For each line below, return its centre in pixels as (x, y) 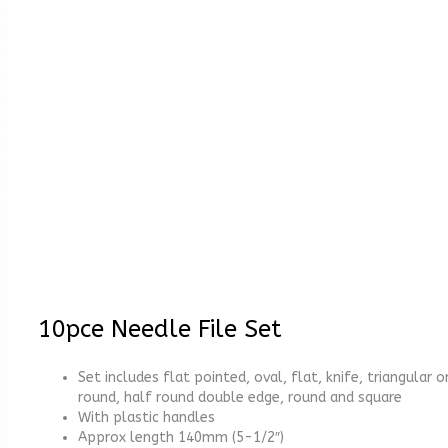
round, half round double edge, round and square (240, 397)
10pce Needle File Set (160, 329)
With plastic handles (146, 417)
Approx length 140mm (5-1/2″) (181, 437)
